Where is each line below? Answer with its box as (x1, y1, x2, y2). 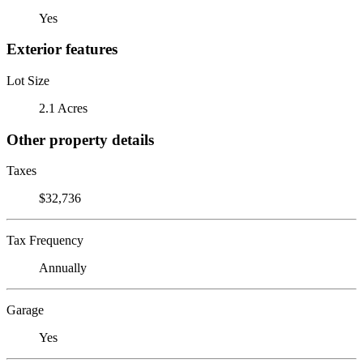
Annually (39, 261, 87, 275)
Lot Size (6, 73, 49, 88)
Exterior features (6, 41, 117, 58)
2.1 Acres (39, 100, 88, 115)
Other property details (6, 130, 154, 148)
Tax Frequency (6, 233, 83, 248)
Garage (6, 303, 44, 318)
